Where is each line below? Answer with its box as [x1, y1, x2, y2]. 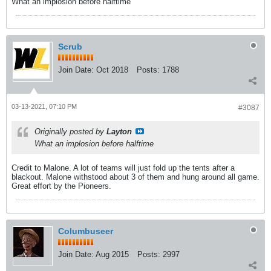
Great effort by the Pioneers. [11, 181, 111, 191]
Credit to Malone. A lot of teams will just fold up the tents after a [11, 163, 235, 172]
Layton [106, 127, 132, 136]
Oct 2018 [96, 65, 128, 74]
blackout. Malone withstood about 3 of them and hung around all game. [11, 172, 260, 181]
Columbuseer [58, 226, 113, 236]
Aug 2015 [96, 250, 129, 259]
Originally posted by [34, 127, 106, 136]
